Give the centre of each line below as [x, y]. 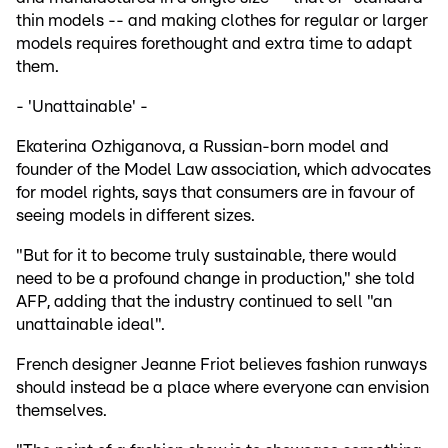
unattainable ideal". [90, 325]
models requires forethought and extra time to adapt [214, 44]
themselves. [61, 411]
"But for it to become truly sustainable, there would [206, 256]
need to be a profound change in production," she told [215, 279]
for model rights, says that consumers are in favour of [215, 193]
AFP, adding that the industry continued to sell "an [204, 302]
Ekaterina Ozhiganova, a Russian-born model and [202, 147]
